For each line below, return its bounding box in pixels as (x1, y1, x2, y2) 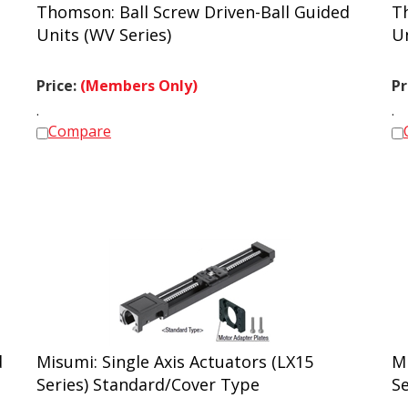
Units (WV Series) (36, 15, 171, 37)
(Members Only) (80, 67, 198, 87)
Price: (36, 67, 80, 87)
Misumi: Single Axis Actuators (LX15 (36, 342, 313, 364)
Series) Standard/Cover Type (36, 365, 260, 387)
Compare (48, 113, 111, 133)
